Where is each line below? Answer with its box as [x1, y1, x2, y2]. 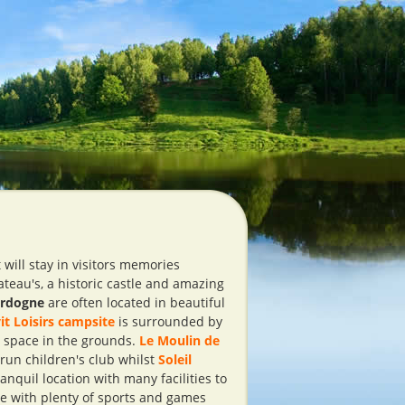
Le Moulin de [139, 332, 220, 349]
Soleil [158, 351, 192, 368]
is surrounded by [115, 313, 222, 330]
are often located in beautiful [44, 294, 225, 311]
